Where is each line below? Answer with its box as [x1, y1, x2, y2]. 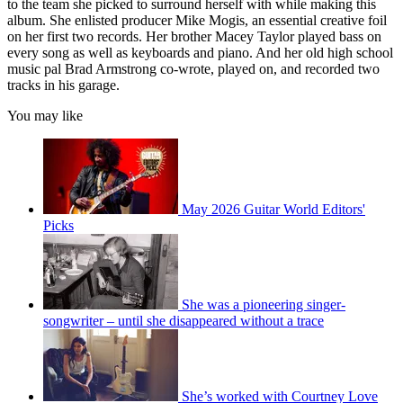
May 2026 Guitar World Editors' [182, 201, 365, 218]
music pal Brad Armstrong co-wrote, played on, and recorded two [7, 61, 380, 77]
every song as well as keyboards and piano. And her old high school [7, 45, 393, 61]
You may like [7, 108, 83, 124]
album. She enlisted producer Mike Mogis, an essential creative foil [7, 13, 387, 29]
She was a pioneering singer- [182, 297, 345, 313]
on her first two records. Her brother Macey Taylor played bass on [7, 29, 381, 45]
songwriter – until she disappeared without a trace [43, 313, 324, 329]
